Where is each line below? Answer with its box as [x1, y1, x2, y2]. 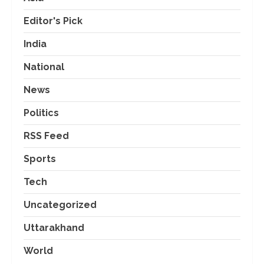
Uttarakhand [24, 222, 84, 233]
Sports [24, 153, 56, 164]
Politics [24, 107, 59, 118]
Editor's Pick [24, 15, 82, 27]
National [24, 61, 64, 72]
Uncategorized [24, 199, 97, 210]
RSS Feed [24, 130, 69, 141]
